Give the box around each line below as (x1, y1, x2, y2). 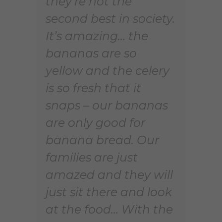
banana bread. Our (46, 132, 159, 147)
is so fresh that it (46, 80, 141, 95)
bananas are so (46, 46, 137, 60)
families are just (46, 150, 138, 165)
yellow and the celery (46, 63, 169, 78)
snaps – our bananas (46, 98, 168, 112)
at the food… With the (46, 202, 173, 217)
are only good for (46, 115, 145, 130)
